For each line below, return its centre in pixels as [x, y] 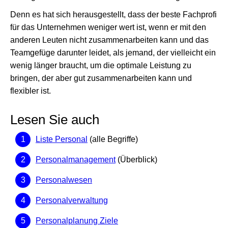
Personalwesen [64, 180]
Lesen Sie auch [55, 120]
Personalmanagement [76, 160]
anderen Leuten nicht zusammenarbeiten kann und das [109, 40]
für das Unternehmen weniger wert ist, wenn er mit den [108, 27]
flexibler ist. [31, 91]
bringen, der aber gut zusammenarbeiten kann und [101, 78]
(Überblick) [136, 160]
